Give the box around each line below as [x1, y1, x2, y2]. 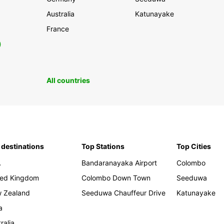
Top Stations [81, 142, 125, 151]
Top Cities [176, 142, 211, 151]
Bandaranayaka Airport [81, 158, 157, 167]
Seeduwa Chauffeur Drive [81, 188, 166, 197]
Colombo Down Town [81, 173, 151, 182]
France [46, 24, 69, 33]
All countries [46, 76, 90, 85]
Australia [46, 9, 74, 18]
